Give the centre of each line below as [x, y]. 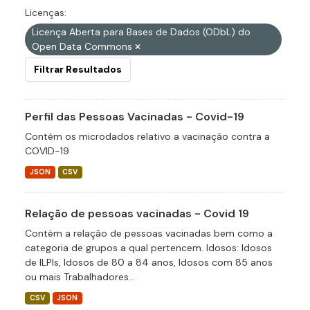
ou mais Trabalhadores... [80, 277]
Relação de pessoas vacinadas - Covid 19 [137, 213]
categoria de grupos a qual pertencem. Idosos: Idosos [148, 248]
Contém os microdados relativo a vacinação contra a [147, 136]
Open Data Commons [83, 46]
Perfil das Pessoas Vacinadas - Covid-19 [135, 117]
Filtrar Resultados [78, 69]
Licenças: [46, 12]
